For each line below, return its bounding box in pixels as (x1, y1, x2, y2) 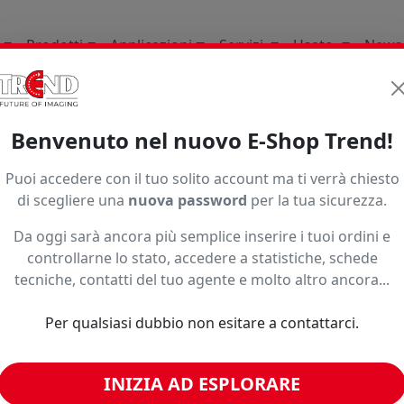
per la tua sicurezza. (247, 190, 387, 210)
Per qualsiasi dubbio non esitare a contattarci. (45, 313, 359, 333)
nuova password (128, 190, 247, 210)
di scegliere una (17, 190, 128, 210)
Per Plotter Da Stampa (210, 113, 363, 133)
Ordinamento (73, 149, 167, 170)
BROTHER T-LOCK (17, 366, 162, 391)
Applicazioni (110, 34, 193, 55)
